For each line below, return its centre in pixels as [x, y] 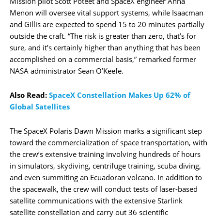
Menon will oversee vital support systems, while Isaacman [107, 12]
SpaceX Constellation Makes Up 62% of [120, 95]
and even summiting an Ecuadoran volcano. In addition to [106, 177]
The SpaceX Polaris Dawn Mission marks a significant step [106, 131]
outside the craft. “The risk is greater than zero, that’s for [103, 36]
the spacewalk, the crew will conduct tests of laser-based [104, 189]
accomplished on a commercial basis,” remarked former [103, 59]
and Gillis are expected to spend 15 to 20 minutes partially [107, 24]
